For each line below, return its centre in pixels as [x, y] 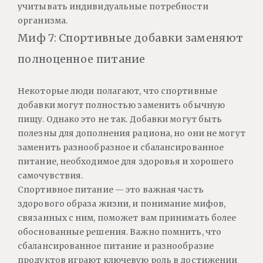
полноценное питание [82, 59]
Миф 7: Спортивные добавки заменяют [131, 38]
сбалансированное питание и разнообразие [116, 246]
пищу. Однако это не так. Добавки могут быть [120, 119]
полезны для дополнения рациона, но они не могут [131, 133]
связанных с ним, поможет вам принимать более [127, 218]
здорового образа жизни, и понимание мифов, [122, 204]
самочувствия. [50, 176]
